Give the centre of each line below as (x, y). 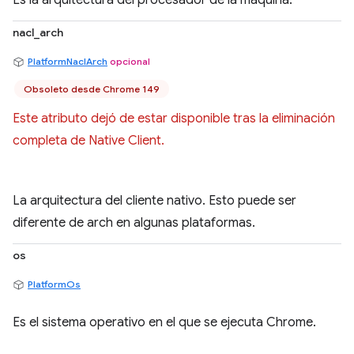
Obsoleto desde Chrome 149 (92, 89)
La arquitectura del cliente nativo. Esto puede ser (154, 201)
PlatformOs (54, 284)
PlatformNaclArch (68, 61)
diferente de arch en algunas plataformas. (134, 223)
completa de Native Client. (88, 141)
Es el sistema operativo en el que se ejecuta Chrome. (164, 322)
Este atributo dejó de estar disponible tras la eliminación (174, 119)
